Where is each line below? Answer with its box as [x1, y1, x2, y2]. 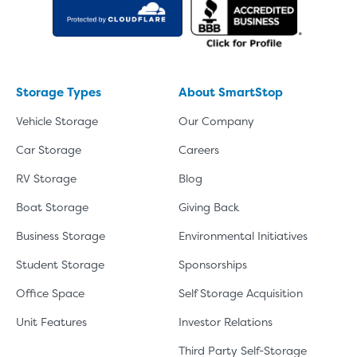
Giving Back [178, 198, 239, 214]
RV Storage [16, 170, 76, 186]
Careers [178, 141, 219, 157]
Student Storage [16, 256, 104, 272]
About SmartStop [178, 83, 283, 100]
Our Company [178, 112, 254, 128]
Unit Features [16, 313, 87, 329]
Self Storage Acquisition [178, 284, 303, 300]
